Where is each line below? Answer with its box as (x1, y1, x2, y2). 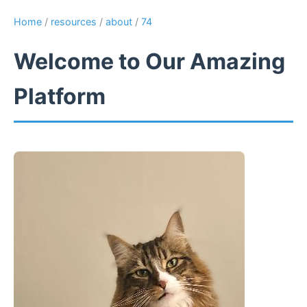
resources (51, 16, 97, 27)
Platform (14, 83, 106, 110)
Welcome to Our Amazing (14, 48, 285, 75)
